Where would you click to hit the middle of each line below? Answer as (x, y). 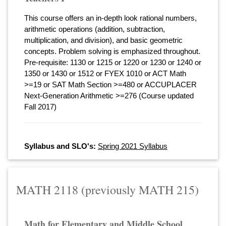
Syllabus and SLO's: (60, 146)
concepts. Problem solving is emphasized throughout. (112, 51)
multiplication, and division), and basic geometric (103, 40)
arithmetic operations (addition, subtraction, (95, 29)
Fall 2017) (40, 106)
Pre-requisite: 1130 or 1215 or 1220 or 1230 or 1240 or (113, 62)
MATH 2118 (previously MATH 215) (107, 190)
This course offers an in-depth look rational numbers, (110, 18)
